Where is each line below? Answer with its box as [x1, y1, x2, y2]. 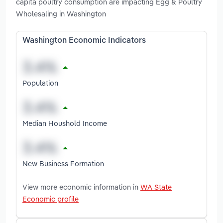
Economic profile [22, 194, 79, 204]
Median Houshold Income [22, 118, 107, 128]
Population [22, 78, 58, 88]
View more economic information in [22, 182, 140, 192]
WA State [140, 182, 172, 192]
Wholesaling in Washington [16, 9, 106, 19]
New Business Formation [22, 158, 104, 168]
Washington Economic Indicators [22, 37, 146, 45]
